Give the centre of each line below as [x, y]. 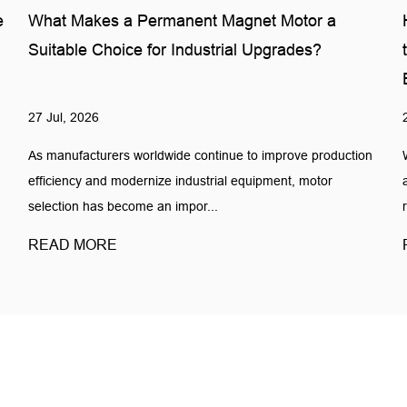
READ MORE [73, 244]
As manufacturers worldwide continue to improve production [201, 155]
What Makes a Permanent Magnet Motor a [183, 21]
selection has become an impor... [124, 206]
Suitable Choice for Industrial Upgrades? [175, 50]
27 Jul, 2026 [64, 117]
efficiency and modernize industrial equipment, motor [181, 180]
